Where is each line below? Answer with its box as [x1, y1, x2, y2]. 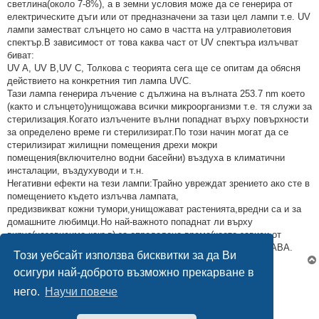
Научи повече [45, 286, 118, 298]
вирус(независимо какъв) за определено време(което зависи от [7, 229, 281, 240]
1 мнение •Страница [111, 293, 187, 301]
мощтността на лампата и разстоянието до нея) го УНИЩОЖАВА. [7, 242, 293, 253]
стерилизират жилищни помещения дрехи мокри [7, 140, 217, 150]
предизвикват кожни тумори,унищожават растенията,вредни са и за [7, 204, 301, 214]
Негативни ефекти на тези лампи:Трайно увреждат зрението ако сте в [7, 178, 310, 189]
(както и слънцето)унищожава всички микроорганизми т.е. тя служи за [7, 101, 312, 112]
